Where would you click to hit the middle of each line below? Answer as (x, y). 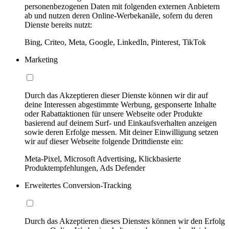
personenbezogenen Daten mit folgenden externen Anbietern (122, 7)
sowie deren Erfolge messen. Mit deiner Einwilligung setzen (121, 132)
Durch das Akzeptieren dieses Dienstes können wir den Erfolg (125, 221)
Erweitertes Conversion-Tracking (78, 186)
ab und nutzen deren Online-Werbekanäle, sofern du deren (119, 16)
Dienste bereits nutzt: (58, 25)
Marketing (41, 60)
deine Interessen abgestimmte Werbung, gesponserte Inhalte (120, 105)
